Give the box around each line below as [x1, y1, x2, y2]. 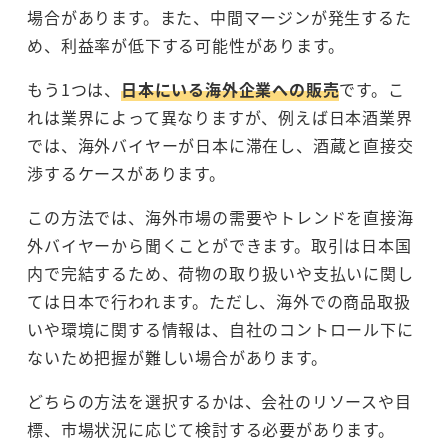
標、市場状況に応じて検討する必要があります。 [27, 417, 395, 442]
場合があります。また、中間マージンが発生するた [27, 5, 412, 30]
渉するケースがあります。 [27, 161, 226, 186]
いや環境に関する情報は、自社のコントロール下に [27, 317, 414, 342]
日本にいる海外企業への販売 [121, 77, 340, 102]
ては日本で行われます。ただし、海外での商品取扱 [27, 289, 411, 314]
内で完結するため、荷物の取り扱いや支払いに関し [27, 261, 414, 286]
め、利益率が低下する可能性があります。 [27, 33, 345, 58]
